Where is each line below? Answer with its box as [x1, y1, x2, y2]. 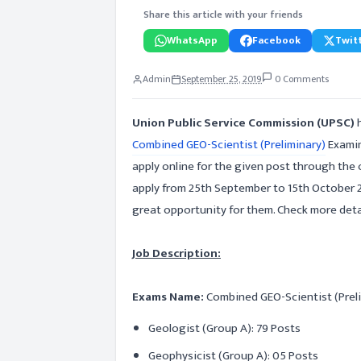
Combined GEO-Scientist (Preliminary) [132, 135, 326, 155]
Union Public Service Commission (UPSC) [132, 113, 357, 133]
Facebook [252, 31, 301, 49]
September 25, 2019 [181, 71, 262, 87]
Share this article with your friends [143, 6, 303, 23]
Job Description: [132, 243, 221, 263]
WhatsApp [167, 31, 218, 49]
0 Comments [272, 71, 329, 87]
